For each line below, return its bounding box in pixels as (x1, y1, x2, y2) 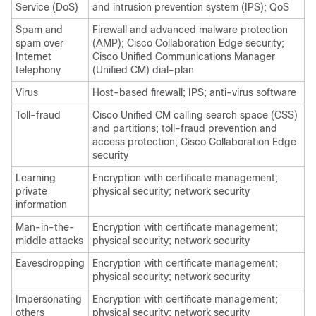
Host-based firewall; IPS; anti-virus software (92, 86, 296, 98)
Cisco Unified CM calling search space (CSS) (92, 109, 298, 121)
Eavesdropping (16, 257, 85, 269)
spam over (16, 37, 63, 49)
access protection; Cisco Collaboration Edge (92, 135, 296, 147)
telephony (16, 63, 61, 75)
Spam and (16, 23, 63, 35)
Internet (16, 50, 51, 62)
